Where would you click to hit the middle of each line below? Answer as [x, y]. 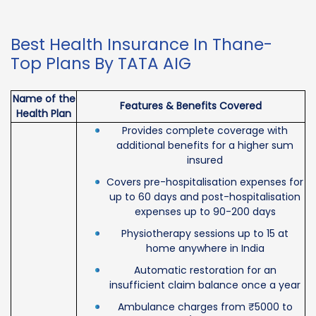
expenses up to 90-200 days [205, 211]
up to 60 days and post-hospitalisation [205, 196]
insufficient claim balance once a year [205, 285]
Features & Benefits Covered [191, 105]
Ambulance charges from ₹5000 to [205, 306]
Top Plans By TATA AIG [101, 63]
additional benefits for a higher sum [205, 145]
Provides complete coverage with [205, 130]
